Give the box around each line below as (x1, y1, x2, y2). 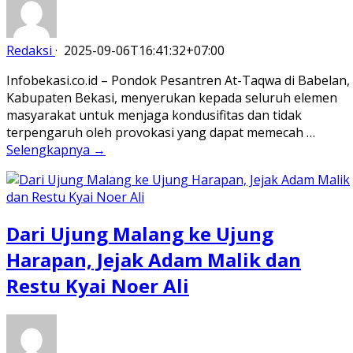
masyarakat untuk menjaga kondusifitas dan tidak (6, 106, 302, 124)
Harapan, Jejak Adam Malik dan (6, 247, 301, 273)
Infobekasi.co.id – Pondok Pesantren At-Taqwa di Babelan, (6, 71, 350, 89)
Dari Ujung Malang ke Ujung (6, 221, 273, 247)
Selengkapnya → (6, 140, 106, 158)
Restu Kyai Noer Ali (6, 273, 189, 299)
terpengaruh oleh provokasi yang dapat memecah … (6, 123, 315, 141)
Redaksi (6, 41, 52, 59)
